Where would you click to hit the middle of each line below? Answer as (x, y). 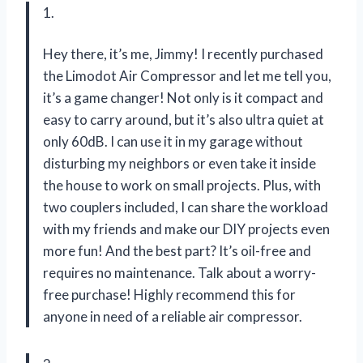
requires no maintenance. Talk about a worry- (179, 272)
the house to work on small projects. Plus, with (182, 185)
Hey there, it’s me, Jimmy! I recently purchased (183, 53)
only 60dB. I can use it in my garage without (173, 141)
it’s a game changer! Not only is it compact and (183, 97)
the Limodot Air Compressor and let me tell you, (187, 75)
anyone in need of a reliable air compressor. (173, 316)
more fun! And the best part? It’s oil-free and (177, 250)
